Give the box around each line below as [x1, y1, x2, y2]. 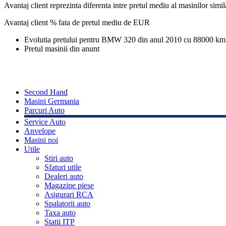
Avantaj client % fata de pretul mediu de [4, 18, 133, 27]
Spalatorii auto [44, 199, 90, 208]
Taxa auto [44, 208, 76, 217]
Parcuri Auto [24, 106, 65, 115]
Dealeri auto [44, 172, 83, 181]
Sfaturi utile [44, 163, 81, 172]
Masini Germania [24, 97, 79, 106]
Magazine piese [44, 181, 94, 190]
